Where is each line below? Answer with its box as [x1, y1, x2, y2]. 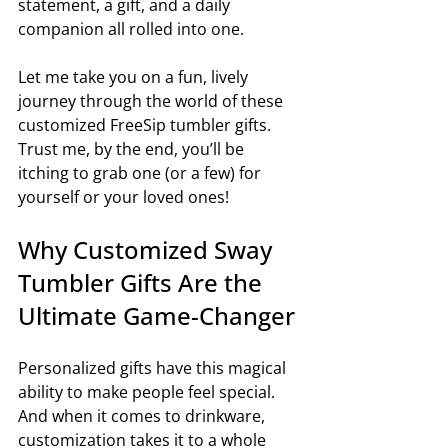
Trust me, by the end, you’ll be [18, 137, 248, 160]
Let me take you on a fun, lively [18, 65, 252, 88]
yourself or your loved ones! [18, 185, 229, 208]
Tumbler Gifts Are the [18, 265, 268, 299]
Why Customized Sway [18, 232, 278, 266]
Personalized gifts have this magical [18, 356, 290, 379]
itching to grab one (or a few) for [18, 161, 265, 184]
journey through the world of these [18, 89, 287, 112]
